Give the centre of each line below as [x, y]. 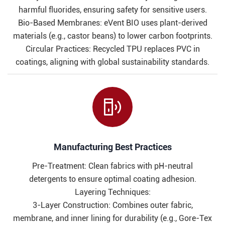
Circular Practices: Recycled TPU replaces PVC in [113, 49]
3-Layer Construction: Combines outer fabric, [113, 205]
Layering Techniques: [113, 192]
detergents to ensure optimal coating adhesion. [113, 179]
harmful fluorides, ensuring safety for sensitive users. [113, 10]
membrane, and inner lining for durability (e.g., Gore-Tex [113, 218]
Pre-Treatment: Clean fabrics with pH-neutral [113, 166]
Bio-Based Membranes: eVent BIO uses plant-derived [113, 23]
